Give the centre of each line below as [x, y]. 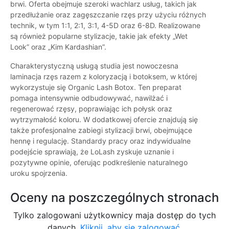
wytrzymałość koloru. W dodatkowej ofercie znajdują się [104, 120]
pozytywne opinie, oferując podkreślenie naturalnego [99, 163]
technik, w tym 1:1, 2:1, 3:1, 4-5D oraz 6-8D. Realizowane [105, 26]
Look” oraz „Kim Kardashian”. [58, 47]
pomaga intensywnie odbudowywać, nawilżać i [89, 98]
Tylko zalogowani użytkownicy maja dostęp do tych [114, 215]
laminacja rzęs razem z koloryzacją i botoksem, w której [104, 77]
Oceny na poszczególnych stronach [114, 198]
